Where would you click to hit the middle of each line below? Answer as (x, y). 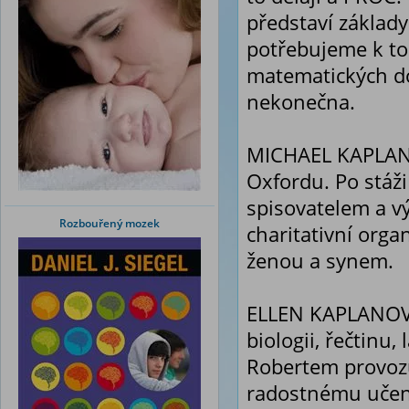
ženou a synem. (320, 261)
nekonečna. (301, 102)
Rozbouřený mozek (110, 223)
